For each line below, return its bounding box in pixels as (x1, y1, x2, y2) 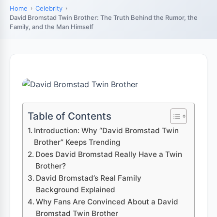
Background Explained (36, 185, 116, 194)
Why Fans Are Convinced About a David (36, 197, 179, 206)
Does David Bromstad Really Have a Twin (35, 150, 183, 159)
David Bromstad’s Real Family (36, 173, 142, 183)
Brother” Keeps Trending (34, 138, 121, 147)
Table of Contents (28, 109, 111, 122)
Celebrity (35, 4, 62, 12)
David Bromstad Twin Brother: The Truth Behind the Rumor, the (10, 14, 198, 21)
